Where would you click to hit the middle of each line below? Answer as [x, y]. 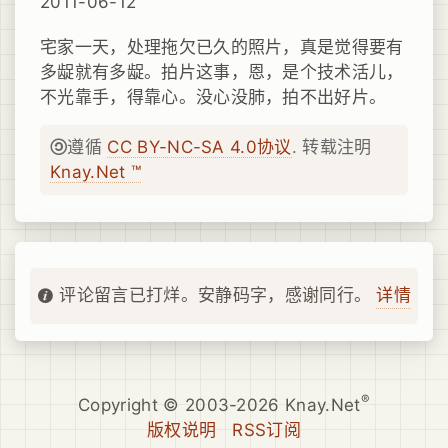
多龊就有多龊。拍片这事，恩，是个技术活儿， [222, 72]
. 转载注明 [331, 147]
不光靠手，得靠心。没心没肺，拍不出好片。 [213, 97]
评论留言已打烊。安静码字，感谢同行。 [215, 295]
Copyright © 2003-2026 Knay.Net [219, 404]
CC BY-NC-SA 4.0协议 [199, 147]
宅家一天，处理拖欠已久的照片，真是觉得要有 [222, 47]
